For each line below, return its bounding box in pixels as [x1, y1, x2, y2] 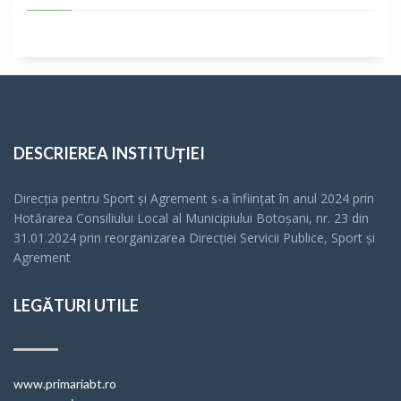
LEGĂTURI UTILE [13, 295, 139, 315]
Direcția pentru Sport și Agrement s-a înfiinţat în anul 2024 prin [13, 190, 374, 207]
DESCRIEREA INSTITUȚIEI [13, 143, 205, 163]
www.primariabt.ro [13, 376, 116, 391]
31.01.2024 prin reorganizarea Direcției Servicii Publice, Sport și [13, 229, 375, 246]
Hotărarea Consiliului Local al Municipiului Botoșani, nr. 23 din [13, 209, 369, 226]
